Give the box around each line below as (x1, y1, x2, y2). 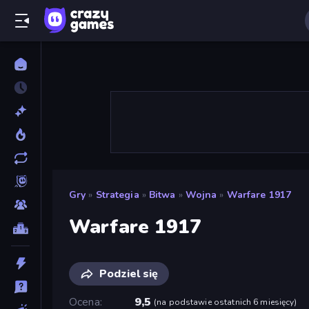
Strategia (95, 188, 139, 201)
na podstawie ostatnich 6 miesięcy (157, 296, 295, 308)
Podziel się (99, 266, 158, 281)
